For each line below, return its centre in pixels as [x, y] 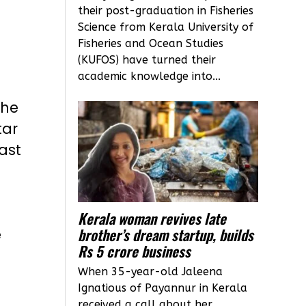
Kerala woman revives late [152, 219]
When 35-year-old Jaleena [151, 272]
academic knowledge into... [150, 76]
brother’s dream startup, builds [166, 235]
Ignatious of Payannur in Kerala [163, 288]
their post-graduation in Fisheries [166, 10]
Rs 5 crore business [135, 251]
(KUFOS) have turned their [147, 59]
